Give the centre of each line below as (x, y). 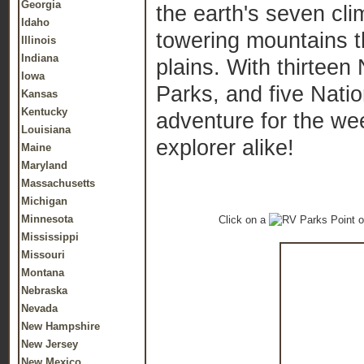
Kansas (39, 94)
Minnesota (47, 219)
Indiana (40, 58)
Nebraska (44, 290)
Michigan (44, 201)
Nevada (39, 308)
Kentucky (44, 112)
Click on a (244, 220)
